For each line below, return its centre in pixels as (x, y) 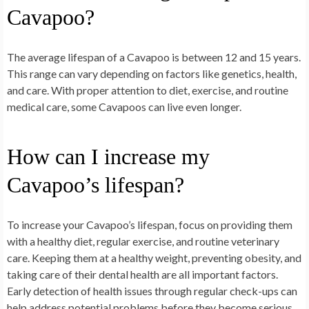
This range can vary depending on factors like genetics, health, (152, 73)
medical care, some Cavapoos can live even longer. (124, 106)
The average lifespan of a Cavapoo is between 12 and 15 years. (154, 57)
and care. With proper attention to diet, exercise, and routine (148, 90)
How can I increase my (108, 156)
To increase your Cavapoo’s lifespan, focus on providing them (150, 224)
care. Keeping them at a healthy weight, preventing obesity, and (154, 257)
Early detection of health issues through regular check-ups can (152, 290)
